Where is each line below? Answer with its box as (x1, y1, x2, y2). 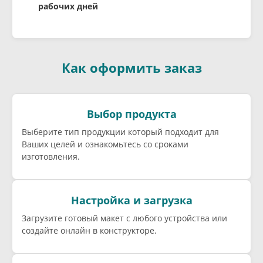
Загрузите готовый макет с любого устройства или (22, 213, 227, 224)
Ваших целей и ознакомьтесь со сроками (22, 138, 188, 150)
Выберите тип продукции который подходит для (22, 126, 219, 137)
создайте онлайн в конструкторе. (22, 225, 157, 237)
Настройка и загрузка (70, 193, 193, 208)
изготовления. (22, 150, 80, 162)
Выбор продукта (86, 106, 177, 121)
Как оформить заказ (61, 58, 202, 76)
